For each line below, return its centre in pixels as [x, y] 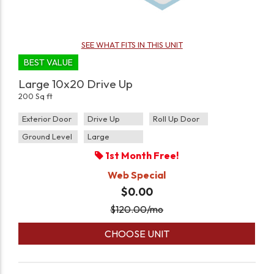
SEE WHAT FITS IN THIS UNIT [132, 45]
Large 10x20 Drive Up [76, 84]
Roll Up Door [176, 119]
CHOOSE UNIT [137, 234]
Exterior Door [47, 119]
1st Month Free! [141, 156]
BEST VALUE [49, 63]
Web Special [137, 175]
